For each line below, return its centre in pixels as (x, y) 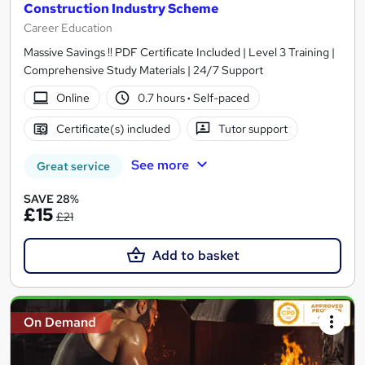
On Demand (60, 323)
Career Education (68, 28)
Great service (73, 167)
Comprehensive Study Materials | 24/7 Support (143, 70)
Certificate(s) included (113, 128)
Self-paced (220, 97)
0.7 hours (163, 97)
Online (73, 97)
